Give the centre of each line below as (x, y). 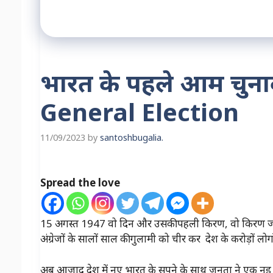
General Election (139, 112)
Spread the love (80, 183)
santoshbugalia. (131, 138)
